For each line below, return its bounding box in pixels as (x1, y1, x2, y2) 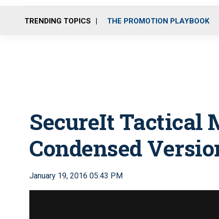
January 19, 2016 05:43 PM (29, 171, 123, 180)
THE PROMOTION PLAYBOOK (107, 16, 209, 25)
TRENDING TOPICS (24, 16, 91, 25)
